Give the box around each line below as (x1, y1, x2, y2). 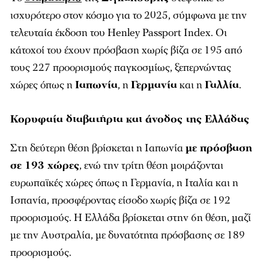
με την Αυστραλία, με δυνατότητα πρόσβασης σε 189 (10, 228, 245, 243)
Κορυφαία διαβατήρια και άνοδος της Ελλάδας (10, 112, 249, 127)
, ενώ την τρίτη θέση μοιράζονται (79, 159, 223, 173)
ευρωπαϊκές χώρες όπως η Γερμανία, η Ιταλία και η (10, 176, 238, 190)
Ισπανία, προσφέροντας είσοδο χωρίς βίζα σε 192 (10, 193, 231, 208)
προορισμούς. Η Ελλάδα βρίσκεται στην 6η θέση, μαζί (10, 211, 251, 225)
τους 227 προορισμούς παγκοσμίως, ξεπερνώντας (10, 61, 231, 75)
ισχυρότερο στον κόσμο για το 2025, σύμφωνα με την (10, 8, 247, 23)
